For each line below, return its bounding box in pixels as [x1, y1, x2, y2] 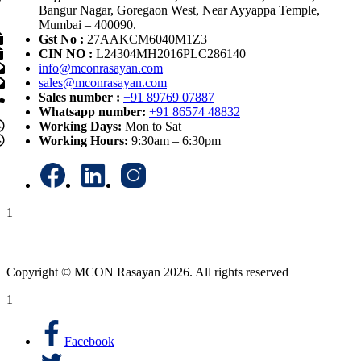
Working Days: [39, 118, 125, 133]
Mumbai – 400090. [39, 17, 136, 31]
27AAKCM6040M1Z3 [84, 31, 207, 46]
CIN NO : [39, 46, 93, 60]
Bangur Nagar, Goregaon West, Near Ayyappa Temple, [39, 2, 320, 17]
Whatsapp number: [39, 104, 149, 118]
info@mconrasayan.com [39, 60, 163, 75]
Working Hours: [39, 133, 131, 147]
